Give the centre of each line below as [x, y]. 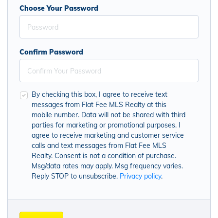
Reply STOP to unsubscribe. [76, 176]
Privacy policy [140, 176]
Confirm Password [51, 52]
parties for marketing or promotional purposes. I [106, 125]
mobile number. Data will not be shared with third [109, 115]
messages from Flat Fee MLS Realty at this [99, 105]
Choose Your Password [59, 8]
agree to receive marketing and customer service [108, 135]
